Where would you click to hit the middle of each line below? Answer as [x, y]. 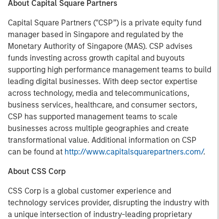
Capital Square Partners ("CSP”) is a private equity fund [105, 23]
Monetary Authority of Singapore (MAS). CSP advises [100, 46]
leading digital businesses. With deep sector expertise [103, 81]
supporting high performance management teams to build [109, 70]
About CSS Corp [37, 171]
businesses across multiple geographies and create [98, 128]
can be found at [36, 152]
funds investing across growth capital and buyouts [96, 58]
